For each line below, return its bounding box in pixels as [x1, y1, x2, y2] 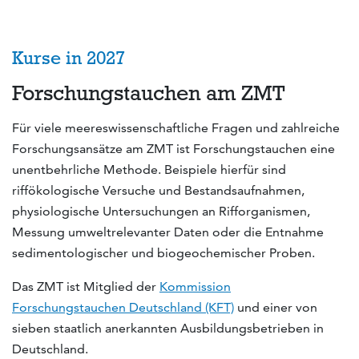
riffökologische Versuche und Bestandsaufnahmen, [12, 183, 305, 199]
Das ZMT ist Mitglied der [12, 279, 159, 295]
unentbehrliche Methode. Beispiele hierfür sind [12, 162, 286, 178]
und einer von [234, 300, 317, 316]
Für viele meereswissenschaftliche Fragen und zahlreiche [12, 120, 340, 136]
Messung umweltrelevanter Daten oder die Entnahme [12, 224, 324, 240]
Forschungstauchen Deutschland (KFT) [12, 300, 234, 316]
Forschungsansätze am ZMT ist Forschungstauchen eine [12, 141, 335, 157]
